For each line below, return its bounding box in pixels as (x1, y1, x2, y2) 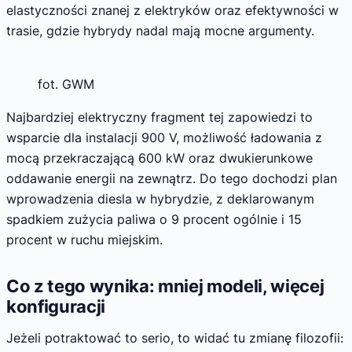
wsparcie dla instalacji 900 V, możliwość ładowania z (6, 130, 322, 146)
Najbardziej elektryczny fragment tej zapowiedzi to (6, 109, 313, 126)
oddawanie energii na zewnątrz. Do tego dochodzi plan (6, 170, 337, 187)
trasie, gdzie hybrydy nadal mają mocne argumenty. (6, 23, 314, 39)
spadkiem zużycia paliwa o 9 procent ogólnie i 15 (6, 211, 302, 228)
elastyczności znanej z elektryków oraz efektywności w (6, 2, 339, 19)
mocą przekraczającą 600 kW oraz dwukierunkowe (6, 150, 313, 167)
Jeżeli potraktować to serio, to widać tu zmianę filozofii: (6, 329, 343, 346)
